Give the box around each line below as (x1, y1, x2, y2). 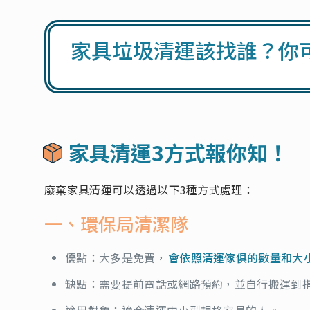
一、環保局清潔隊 (44, 210, 188, 236)
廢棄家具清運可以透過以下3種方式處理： (44, 181, 255, 198)
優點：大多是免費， (65, 248, 167, 266)
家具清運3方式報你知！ (69, 136, 289, 167)
